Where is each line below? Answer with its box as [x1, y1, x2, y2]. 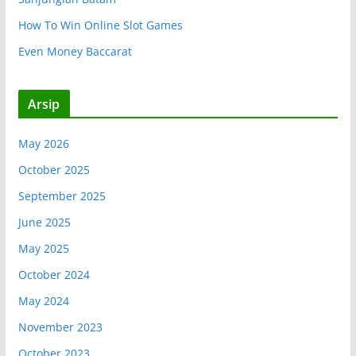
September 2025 [17, 188, 106, 203]
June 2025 [17, 214, 71, 230]
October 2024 [17, 266, 90, 282]
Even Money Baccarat [17, 43, 132, 59]
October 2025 [17, 161, 90, 177]
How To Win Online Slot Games [17, 17, 183, 33]
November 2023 [17, 319, 103, 335]
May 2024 [17, 292, 69, 308]
